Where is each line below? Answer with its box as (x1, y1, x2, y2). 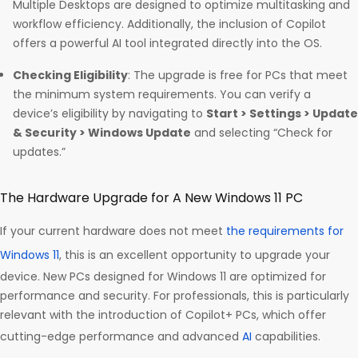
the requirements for (226, 223, 344, 240)
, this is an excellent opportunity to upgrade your (59, 247, 330, 264)
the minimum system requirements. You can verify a (13, 86, 311, 103)
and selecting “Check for (191, 125, 332, 141)
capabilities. (255, 328, 320, 345)
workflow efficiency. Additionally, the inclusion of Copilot (13, 16, 326, 33)
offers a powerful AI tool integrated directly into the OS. (13, 35, 322, 52)
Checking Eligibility (13, 67, 128, 84)
